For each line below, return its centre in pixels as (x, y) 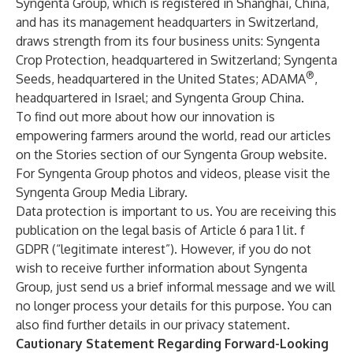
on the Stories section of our (100, 154)
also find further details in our (100, 325)
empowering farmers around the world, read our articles (173, 136)
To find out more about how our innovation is (145, 117)
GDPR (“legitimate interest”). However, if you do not (163, 249)
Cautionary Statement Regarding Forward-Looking (172, 344)
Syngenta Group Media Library (100, 192)
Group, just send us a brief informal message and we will (175, 287)
